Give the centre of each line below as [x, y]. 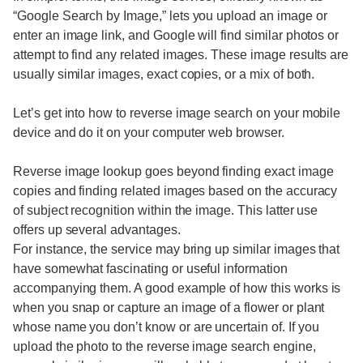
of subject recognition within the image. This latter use [166, 210]
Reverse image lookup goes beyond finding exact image [173, 171]
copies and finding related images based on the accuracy [175, 191]
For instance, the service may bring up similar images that [177, 249]
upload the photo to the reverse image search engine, [164, 346]
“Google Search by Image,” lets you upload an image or [170, 16]
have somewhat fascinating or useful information [150, 269]
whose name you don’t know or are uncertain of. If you [166, 327]
